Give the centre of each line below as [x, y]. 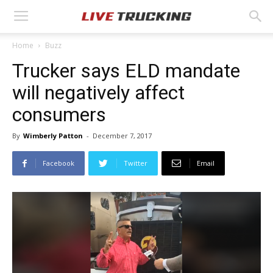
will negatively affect [98, 93]
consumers [59, 115]
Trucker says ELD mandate [126, 71]
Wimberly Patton [53, 136]
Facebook [58, 163]
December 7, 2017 [122, 136]
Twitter [136, 163]
